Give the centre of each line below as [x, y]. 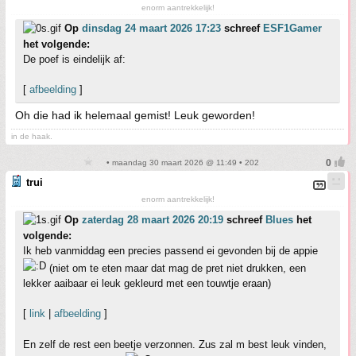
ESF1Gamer [292, 28]
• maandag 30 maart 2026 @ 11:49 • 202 [181, 163]
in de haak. [32, 136]
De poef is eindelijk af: [74, 59]
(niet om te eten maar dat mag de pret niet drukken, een [176, 268]
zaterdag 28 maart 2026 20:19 [153, 220]
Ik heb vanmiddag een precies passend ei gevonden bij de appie [170, 251]
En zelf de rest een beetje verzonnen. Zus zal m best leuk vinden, [175, 344]
